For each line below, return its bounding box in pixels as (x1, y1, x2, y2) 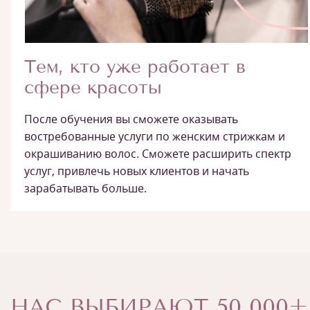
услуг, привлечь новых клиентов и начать (24, 163, 249, 179)
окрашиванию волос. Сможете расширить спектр (24, 145, 291, 161)
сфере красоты (24, 76, 162, 98)
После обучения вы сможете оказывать (24, 111, 238, 127)
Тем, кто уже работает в (24, 55, 246, 77)
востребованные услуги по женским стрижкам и (24, 128, 285, 144)
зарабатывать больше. (24, 180, 147, 196)
